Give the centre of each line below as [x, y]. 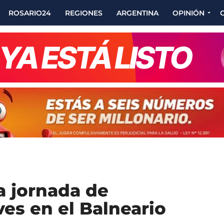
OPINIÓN [188, 13]
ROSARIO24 [30, 13]
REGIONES [84, 13]
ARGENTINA [137, 13]
